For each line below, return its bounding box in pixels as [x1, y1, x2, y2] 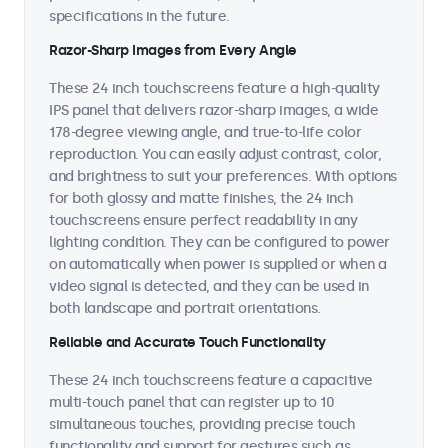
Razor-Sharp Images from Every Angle [49, 42, 297, 59]
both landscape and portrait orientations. [49, 300, 321, 317]
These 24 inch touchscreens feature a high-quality [49, 80, 380, 97]
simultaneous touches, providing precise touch [49, 416, 356, 433]
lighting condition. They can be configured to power [49, 234, 390, 251]
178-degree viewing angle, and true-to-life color [49, 124, 361, 141]
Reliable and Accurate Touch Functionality [49, 334, 326, 351]
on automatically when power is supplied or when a [49, 256, 387, 273]
